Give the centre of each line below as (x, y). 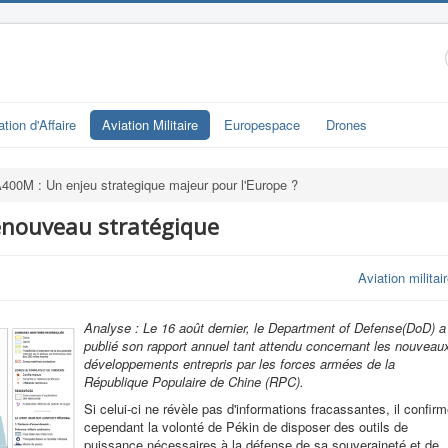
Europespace (262, 124)
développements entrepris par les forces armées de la (239, 363)
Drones (346, 124)
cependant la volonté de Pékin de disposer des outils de (246, 426)
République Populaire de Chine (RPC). (194, 381)
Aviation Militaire (150, 124)
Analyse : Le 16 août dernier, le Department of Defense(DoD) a (265, 327)
